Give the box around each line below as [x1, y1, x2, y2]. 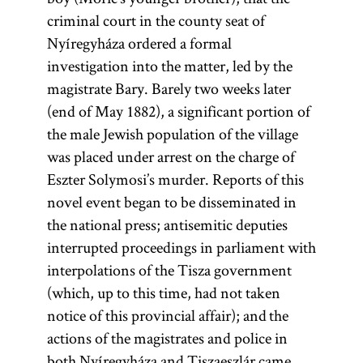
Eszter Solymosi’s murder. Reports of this [46, 169, 304, 190]
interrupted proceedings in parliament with [46, 237, 316, 258]
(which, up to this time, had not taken [46, 282, 280, 303]
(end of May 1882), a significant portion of [46, 100, 310, 122]
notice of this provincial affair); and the [46, 305, 288, 326]
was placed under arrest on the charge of [46, 146, 295, 167]
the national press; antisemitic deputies [46, 214, 288, 235]
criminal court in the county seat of [46, 10, 265, 31]
